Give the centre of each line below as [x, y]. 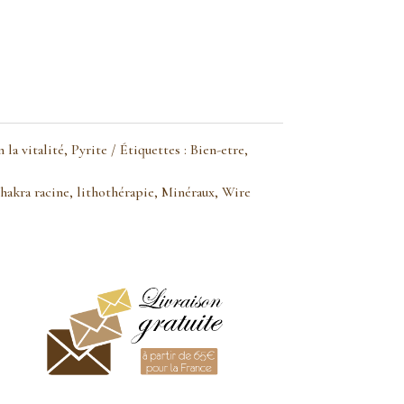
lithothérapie [115, 193]
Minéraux [188, 193]
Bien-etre [217, 150]
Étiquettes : [155, 150]
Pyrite [89, 150]
